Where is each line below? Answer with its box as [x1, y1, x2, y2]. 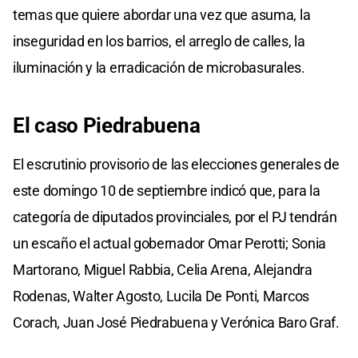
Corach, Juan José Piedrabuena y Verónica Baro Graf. [13, 313, 340, 331]
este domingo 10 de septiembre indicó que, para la [13, 181, 320, 199]
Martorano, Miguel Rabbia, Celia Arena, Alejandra [13, 261, 312, 278]
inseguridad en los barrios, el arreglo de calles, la [13, 32, 305, 50]
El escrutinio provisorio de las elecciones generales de [13, 155, 340, 173]
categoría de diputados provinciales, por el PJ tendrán [13, 208, 337, 225]
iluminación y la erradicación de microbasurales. [13, 58, 305, 76]
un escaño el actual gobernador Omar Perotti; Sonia [13, 234, 327, 252]
